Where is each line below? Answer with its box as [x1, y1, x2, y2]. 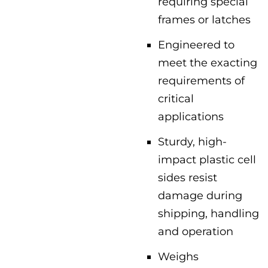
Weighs [158, 250, 199, 263]
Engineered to [158, 38, 234, 51]
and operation [158, 225, 233, 237]
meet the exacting [158, 56, 257, 69]
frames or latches [158, 13, 251, 26]
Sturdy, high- [158, 135, 227, 148]
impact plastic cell [158, 153, 256, 166]
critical [158, 92, 194, 105]
